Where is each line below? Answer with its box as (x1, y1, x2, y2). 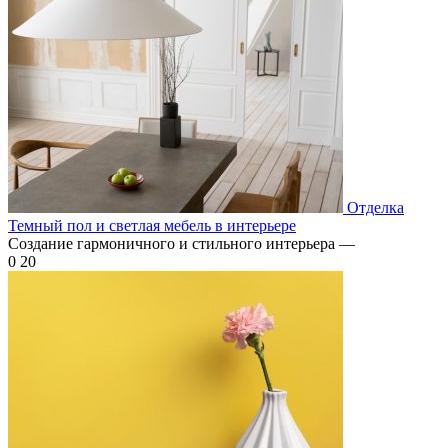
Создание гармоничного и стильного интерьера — (8, 234, 355, 252)
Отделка (347, 198, 404, 216)
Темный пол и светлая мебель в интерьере (8, 216, 296, 234)
